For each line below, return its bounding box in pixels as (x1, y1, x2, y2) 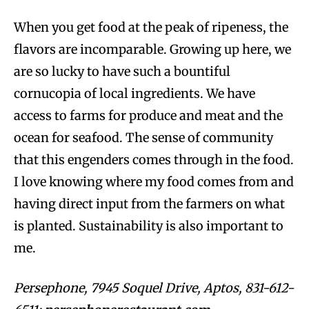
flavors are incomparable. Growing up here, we (14, 41, 291, 57)
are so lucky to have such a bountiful (14, 63, 230, 79)
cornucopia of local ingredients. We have (14, 85, 255, 101)
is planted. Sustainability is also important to (14, 217, 283, 234)
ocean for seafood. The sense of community (14, 129, 273, 146)
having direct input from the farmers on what (14, 195, 285, 212)
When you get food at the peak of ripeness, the (14, 19, 288, 35)
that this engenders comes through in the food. (14, 151, 294, 168)
